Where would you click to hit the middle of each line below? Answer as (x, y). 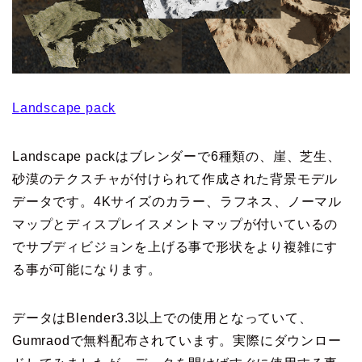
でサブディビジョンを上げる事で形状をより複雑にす (175, 246)
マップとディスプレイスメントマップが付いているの (175, 224)
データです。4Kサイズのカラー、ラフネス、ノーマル (177, 201)
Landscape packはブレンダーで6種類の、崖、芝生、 (177, 156)
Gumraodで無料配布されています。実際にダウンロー (177, 340)
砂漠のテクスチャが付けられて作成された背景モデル (175, 179)
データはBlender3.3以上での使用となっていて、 (162, 318)
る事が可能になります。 (87, 269)
